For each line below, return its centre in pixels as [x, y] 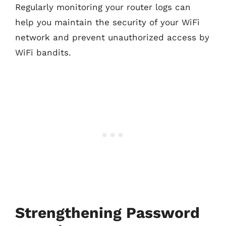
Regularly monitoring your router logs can [103, 7]
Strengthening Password [107, 213]
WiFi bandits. [43, 52]
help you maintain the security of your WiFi [107, 22]
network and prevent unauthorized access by [112, 37]
